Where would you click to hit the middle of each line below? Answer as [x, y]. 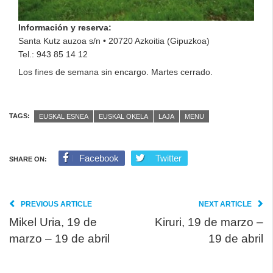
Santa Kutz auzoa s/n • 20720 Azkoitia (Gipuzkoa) [114, 41]
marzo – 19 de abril [59, 238]
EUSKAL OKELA [123, 116]
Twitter [168, 158]
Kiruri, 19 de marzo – [209, 222]
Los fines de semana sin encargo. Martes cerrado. [115, 72]
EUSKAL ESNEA [64, 116]
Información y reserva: [65, 27]
